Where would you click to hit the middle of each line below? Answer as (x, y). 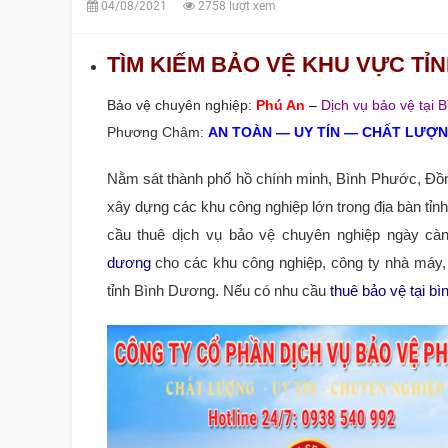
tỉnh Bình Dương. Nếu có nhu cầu (218, 291)
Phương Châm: (155, 132)
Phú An (280, 105)
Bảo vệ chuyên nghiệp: (181, 105)
